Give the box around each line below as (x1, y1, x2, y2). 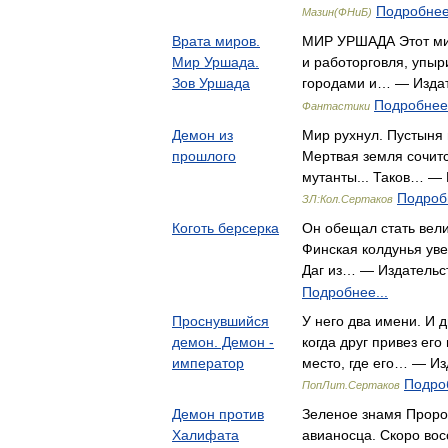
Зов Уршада (172, 75, 250, 91)
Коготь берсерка (172, 220, 279, 236)
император (172, 355, 244, 371)
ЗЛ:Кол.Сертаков (302, 193, 393, 205)
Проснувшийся (172, 313, 269, 329)
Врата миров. (172, 33, 260, 49)
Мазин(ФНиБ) (302, 6, 372, 18)
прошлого (172, 148, 236, 164)
